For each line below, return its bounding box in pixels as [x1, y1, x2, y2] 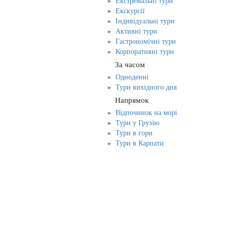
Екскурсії [116, 7, 145, 15]
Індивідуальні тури [116, 17, 175, 25]
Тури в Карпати [116, 139, 164, 147]
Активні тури [116, 27, 157, 35]
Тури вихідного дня [116, 83, 177, 91]
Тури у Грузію [116, 119, 159, 127]
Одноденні [116, 73, 149, 81]
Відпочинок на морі [116, 109, 177, 117]
